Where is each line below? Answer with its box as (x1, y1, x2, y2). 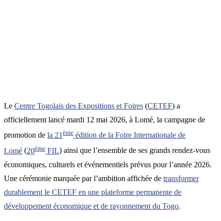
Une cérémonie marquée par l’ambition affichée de (4, 174, 163, 183)
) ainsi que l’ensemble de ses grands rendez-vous (59, 146, 210, 155)
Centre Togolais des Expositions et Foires (14, 101, 143, 110)
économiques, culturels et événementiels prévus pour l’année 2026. (4, 160, 212, 169)
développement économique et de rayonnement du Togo (4, 201, 179, 210)
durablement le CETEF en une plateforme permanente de (4, 187, 182, 196)
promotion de (4, 131, 47, 140)
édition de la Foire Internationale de (74, 131, 185, 140)
